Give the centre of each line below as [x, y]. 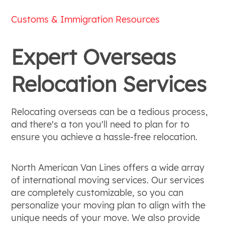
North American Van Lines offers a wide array [108, 167]
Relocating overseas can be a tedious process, [110, 111]
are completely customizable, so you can [97, 192]
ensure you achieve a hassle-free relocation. [104, 137]
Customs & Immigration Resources [86, 19]
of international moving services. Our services [108, 180]
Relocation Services [109, 84]
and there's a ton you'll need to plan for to [100, 124]
